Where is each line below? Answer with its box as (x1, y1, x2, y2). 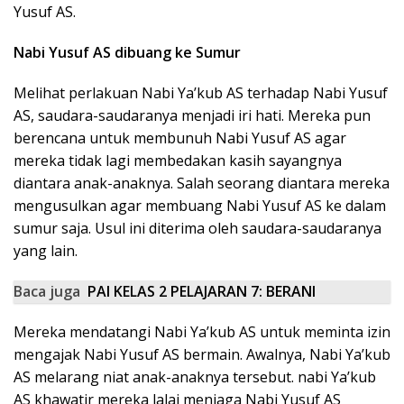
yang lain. (14, 241, 78, 262)
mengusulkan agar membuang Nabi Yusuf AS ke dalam (14, 196, 386, 216)
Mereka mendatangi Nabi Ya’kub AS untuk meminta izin (14, 322, 390, 343)
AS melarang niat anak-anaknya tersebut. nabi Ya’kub (14, 367, 376, 388)
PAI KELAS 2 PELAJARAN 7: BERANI (87, 281, 316, 302)
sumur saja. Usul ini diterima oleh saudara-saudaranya (14, 218, 381, 239)
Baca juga (14, 281, 80, 302)
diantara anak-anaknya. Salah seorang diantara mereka (14, 173, 390, 194)
